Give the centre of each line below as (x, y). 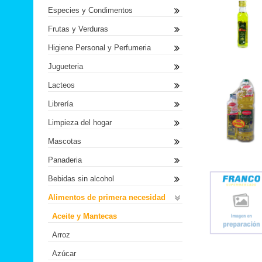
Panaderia (65, 160)
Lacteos (61, 85)
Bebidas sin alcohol (81, 179)
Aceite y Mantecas (85, 216)
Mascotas (65, 141)
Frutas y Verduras (78, 29)
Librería (61, 104)
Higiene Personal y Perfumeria (99, 48)
